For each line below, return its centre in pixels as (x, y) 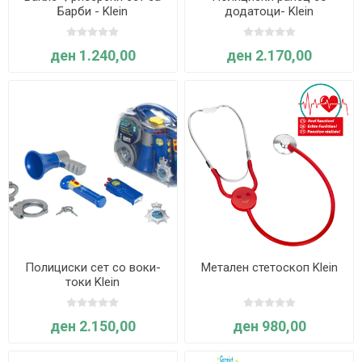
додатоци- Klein (269, 12)
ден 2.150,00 (93, 326)
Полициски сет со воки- (93, 268)
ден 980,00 (269, 326)
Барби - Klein (93, 12)
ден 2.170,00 (269, 56)
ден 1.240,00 (93, 56)
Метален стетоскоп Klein (269, 268)
